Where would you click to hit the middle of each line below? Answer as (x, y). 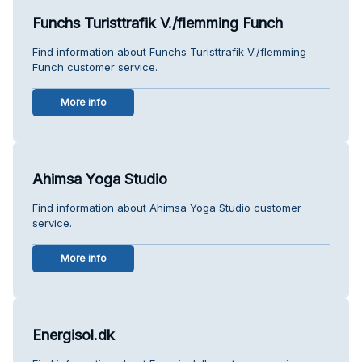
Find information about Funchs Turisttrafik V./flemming (169, 51)
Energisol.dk (74, 335)
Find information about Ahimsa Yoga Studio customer (167, 207)
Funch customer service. (95, 67)
